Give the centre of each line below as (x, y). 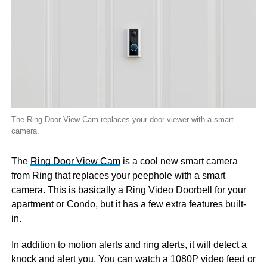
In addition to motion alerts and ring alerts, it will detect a (129, 245)
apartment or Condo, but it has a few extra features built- (128, 204)
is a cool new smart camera (179, 162)
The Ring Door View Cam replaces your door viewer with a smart (122, 120)
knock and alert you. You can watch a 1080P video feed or (133, 259)
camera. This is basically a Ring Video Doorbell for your (128, 190)
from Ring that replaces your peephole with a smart (118, 176)
